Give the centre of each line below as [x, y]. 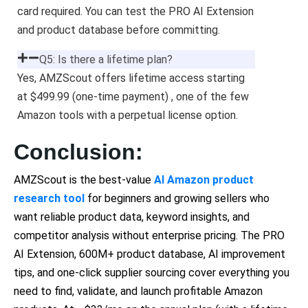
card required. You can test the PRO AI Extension [135, 12]
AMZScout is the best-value [84, 180]
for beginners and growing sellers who [177, 199]
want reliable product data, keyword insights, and [132, 217]
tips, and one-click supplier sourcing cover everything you [152, 273]
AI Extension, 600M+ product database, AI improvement [150, 254]
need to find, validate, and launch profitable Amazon [138, 291]
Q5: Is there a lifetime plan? [106, 60]
